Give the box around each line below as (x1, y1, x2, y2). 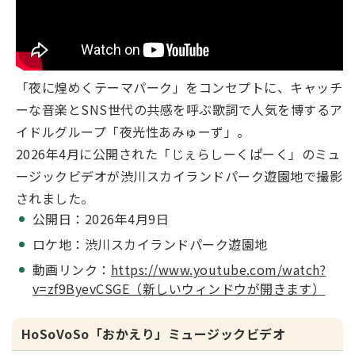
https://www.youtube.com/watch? (110, 260, 326, 279)
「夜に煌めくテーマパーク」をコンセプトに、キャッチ (16, 78, 342, 97)
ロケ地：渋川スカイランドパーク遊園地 (32, 235, 268, 254)
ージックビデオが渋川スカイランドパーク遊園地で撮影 (16, 166, 343, 185)
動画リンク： (32, 260, 111, 279)
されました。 (16, 189, 94, 208)
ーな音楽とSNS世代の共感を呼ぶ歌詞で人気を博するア (16, 100, 343, 119)
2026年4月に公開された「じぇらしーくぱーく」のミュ (16, 144, 341, 163)
